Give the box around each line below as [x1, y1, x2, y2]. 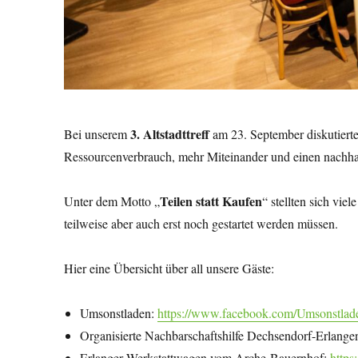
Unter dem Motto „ [64, 193, 161, 210]
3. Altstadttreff [130, 125, 210, 144]
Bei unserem [64, 125, 131, 143]
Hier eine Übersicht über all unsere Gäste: [64, 260, 275, 277]
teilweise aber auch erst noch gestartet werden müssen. [64, 215, 339, 233]
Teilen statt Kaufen [160, 192, 263, 211]
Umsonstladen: [80, 304, 158, 322]
